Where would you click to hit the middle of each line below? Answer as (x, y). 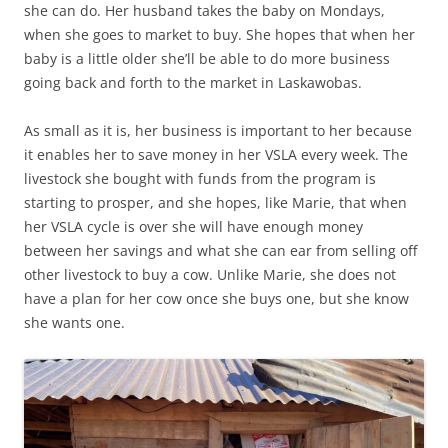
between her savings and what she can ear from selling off (220, 251)
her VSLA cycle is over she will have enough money (193, 227)
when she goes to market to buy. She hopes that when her (219, 35)
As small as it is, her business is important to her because (218, 131)
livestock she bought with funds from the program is (200, 179)
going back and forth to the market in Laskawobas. (193, 83)
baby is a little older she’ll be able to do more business (207, 59)
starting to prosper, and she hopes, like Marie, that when (215, 203)
